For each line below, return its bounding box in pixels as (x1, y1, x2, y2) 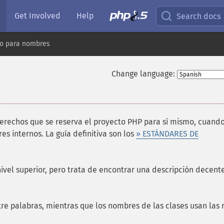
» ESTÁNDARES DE (136, 129, 198, 138)
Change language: (111, 69, 175, 78)
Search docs (176, 11, 221, 21)
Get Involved (14, 11, 60, 20)
